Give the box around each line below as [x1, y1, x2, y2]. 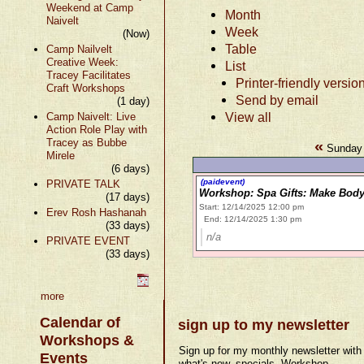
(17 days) [106, 190, 150, 203]
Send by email [236, 92, 319, 107]
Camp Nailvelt [45, 42, 112, 55]
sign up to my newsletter [178, 316, 350, 333]
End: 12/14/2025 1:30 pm [204, 214, 302, 223]
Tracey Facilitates [45, 68, 131, 81]
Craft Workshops [45, 81, 125, 94]
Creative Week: [45, 55, 119, 68]
